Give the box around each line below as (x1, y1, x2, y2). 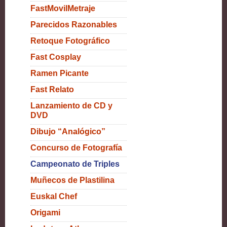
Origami (30, 208, 60, 217)
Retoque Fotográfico (30, 36, 110, 45)
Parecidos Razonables (30, 20, 117, 29)
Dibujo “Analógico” (30, 127, 105, 136)
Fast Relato (30, 85, 74, 94)
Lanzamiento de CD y (30, 101, 112, 110)
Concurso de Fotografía (30, 143, 122, 152)
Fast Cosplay (30, 53, 81, 61)
